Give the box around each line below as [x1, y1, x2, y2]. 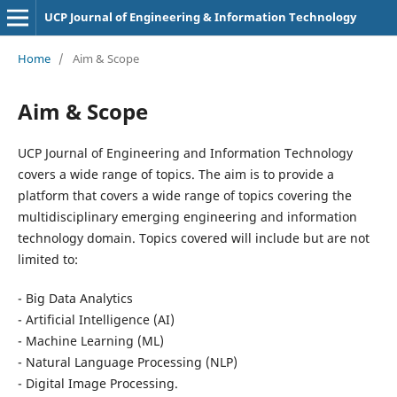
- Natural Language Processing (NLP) [17, 353, 237, 370]
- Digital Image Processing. [17, 374, 178, 392]
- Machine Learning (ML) [17, 331, 164, 349]
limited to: [17, 250, 78, 268]
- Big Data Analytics [17, 289, 133, 307]
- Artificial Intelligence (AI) [17, 310, 175, 328]
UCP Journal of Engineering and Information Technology [17, 144, 353, 161]
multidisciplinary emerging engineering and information [17, 207, 357, 225]
